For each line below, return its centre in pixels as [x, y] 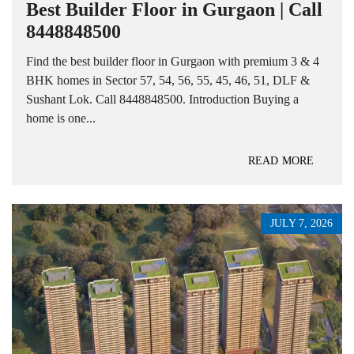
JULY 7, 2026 [301, 223]
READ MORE [281, 160]
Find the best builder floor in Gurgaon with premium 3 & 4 [173, 61]
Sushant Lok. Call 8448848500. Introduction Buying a [162, 99]
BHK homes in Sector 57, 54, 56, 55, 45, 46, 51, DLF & [168, 80]
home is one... [61, 118]
